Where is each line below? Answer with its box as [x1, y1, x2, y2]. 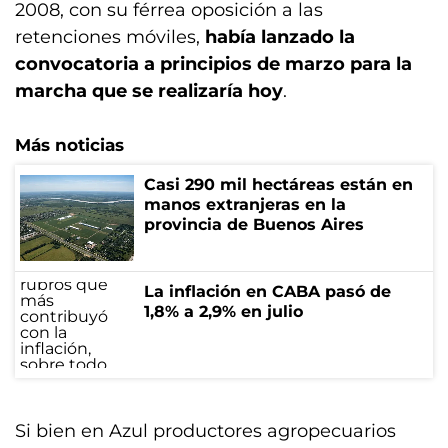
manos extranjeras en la [144, 195, 346, 214]
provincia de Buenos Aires [144, 215, 364, 234]
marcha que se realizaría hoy [15, 80, 283, 102]
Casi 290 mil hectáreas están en [144, 175, 413, 194]
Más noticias [15, 135, 124, 155]
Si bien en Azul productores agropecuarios [15, 420, 396, 442]
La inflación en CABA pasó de [144, 282, 391, 301]
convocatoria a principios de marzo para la [15, 53, 412, 75]
